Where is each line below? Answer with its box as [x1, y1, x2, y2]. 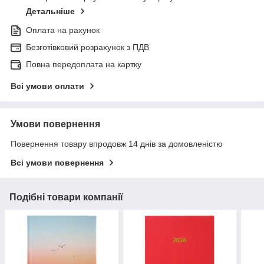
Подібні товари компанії [9, 192, 123, 203]
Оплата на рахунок [26, 25, 100, 35]
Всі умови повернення [11, 158, 104, 168]
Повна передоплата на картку [26, 60, 141, 70]
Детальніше [26, 6, 75, 16]
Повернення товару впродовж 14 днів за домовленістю [11, 139, 223, 149]
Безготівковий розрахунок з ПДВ [26, 42, 149, 52]
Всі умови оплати [11, 81, 84, 91]
